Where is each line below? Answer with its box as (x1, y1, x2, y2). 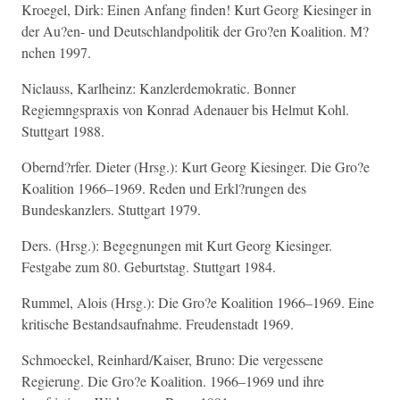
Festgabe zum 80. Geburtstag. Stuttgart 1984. (21, 257, 276, 276)
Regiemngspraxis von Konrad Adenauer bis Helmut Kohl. (21, 100, 349, 119)
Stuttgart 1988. (21, 121, 104, 140)
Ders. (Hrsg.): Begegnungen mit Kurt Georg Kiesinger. (21, 236, 332, 254)
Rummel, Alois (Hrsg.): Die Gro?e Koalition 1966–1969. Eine (21, 293, 374, 312)
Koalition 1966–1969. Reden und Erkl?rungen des (21, 179, 306, 197)
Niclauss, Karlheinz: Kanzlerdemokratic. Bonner (21, 79, 296, 97)
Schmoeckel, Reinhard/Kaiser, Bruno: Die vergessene (21, 350, 323, 369)
